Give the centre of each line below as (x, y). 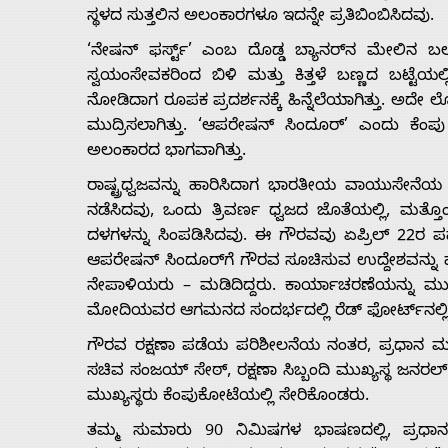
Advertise (83, 100)
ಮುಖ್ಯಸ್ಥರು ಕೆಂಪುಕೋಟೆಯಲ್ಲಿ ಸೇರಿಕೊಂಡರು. (228, 398)
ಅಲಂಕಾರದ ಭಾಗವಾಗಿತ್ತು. (166, 153)
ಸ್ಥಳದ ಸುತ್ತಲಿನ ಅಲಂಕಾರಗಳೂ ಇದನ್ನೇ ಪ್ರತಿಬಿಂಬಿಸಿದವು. (260, 18)
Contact (71, 287)
